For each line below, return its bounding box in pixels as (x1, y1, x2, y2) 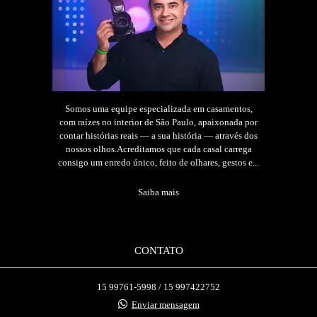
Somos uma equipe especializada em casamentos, (64, 103, 253, 114)
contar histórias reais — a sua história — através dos (59, 129, 258, 141)
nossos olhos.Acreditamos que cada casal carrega (65, 143, 252, 154)
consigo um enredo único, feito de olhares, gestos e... (58, 156, 259, 168)
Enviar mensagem (131, 299, 200, 310)
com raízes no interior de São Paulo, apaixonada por (59, 116, 258, 127)
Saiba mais (138, 186, 179, 197)
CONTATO (134, 243, 183, 256)
